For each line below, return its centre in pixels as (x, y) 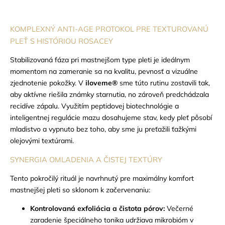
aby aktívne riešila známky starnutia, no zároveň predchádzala (109, 94)
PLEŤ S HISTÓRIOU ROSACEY (62, 41)
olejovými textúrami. (42, 140)
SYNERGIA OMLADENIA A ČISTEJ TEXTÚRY (86, 159)
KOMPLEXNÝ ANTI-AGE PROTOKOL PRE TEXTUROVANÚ (109, 29)
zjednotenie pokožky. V (48, 83)
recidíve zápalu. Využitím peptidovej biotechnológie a (94, 106)
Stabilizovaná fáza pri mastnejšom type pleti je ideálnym (100, 60)
